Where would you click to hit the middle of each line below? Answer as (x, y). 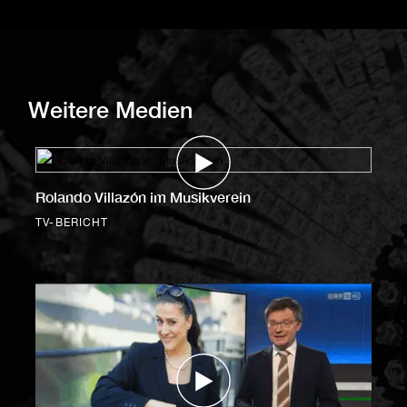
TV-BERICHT (72, 223)
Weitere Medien (110, 109)
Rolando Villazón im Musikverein (144, 197)
